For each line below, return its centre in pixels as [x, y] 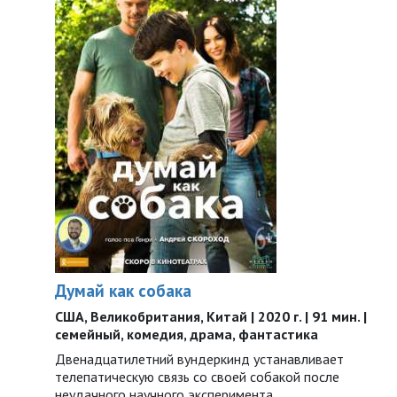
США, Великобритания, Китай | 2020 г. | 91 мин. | [211, 316]
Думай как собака [123, 290]
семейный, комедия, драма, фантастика [187, 334]
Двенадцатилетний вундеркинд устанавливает [199, 359]
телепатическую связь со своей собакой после [197, 377]
